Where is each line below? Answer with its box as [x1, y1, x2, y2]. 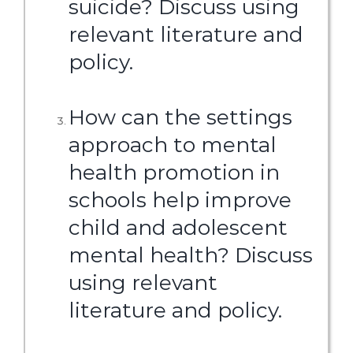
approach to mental [68, 132, 277, 158]
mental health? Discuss [68, 242, 313, 268]
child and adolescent [68, 214, 288, 240]
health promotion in [68, 159, 280, 185]
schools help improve [68, 187, 292, 213]
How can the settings [68, 104, 292, 130]
